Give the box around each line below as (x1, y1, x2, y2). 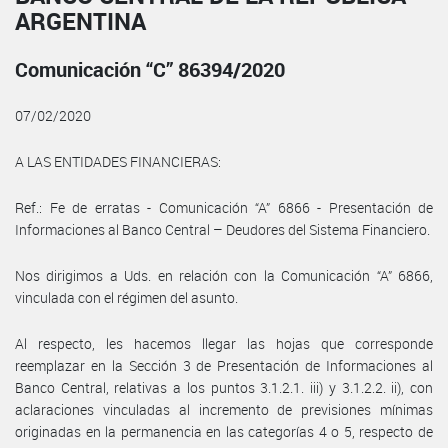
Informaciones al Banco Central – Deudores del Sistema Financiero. (15, 219, 430, 239)
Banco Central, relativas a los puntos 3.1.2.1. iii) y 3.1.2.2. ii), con (15, 377, 433, 397)
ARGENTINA (15, 4, 146, 37)
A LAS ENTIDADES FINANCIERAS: (15, 151, 221, 171)
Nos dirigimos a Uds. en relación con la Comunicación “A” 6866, (15, 265, 433, 285)
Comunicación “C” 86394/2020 (15, 55, 285, 83)
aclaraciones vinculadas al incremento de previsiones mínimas (15, 399, 433, 419)
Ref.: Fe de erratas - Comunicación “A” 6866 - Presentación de (15, 197, 433, 217)
